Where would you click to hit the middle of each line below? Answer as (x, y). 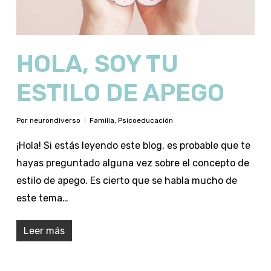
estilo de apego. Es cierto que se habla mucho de (126, 180)
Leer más (44, 230)
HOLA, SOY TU (97, 64)
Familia (102, 120)
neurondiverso (55, 120)
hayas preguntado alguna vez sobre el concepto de (132, 163)
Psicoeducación (145, 120)
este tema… (42, 198)
